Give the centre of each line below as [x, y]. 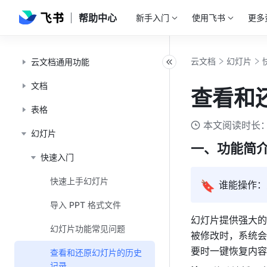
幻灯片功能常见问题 [88, 229]
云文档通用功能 [60, 62]
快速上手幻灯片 [79, 181]
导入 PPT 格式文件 [86, 205]
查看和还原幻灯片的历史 [96, 252]
